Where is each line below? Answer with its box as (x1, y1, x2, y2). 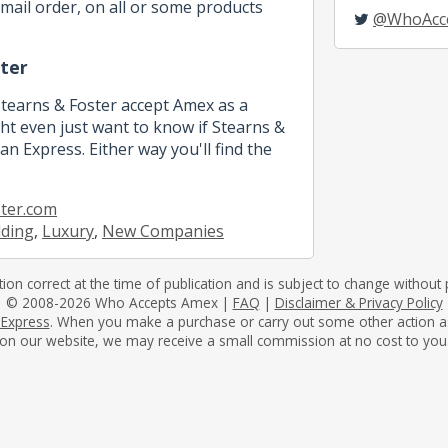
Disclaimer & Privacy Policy (274, 292, 443, 312)
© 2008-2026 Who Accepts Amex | (5, 292, 233, 312)
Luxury (42, 219, 94, 242)
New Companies (102, 219, 224, 242)
